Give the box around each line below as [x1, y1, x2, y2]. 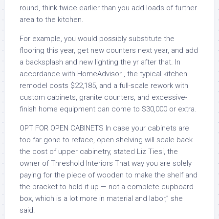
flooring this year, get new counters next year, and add [20, 46, 198, 55]
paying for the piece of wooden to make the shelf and [20, 171, 197, 179]
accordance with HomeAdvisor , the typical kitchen [20, 69, 187, 78]
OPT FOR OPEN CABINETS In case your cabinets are [20, 124, 189, 132]
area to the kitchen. [20, 15, 84, 24]
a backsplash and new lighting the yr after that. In [20, 58, 180, 66]
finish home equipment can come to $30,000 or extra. [20, 105, 197, 113]
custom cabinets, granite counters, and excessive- [20, 93, 187, 102]
